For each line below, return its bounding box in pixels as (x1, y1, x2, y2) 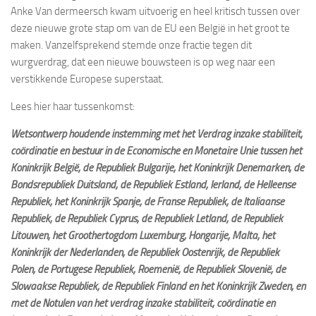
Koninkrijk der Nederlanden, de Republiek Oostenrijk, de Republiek (11, 245, 279, 259)
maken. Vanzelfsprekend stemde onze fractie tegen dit (11, 38, 252, 51)
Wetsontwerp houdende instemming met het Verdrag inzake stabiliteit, (11, 127, 303, 140)
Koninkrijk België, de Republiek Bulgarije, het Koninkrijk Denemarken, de (11, 161, 304, 174)
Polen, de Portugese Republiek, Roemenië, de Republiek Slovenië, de (11, 262, 286, 276)
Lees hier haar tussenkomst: (11, 99, 135, 113)
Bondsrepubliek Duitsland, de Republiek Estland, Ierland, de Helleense (11, 178, 296, 191)
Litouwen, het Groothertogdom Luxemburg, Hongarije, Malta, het (11, 229, 275, 242)
